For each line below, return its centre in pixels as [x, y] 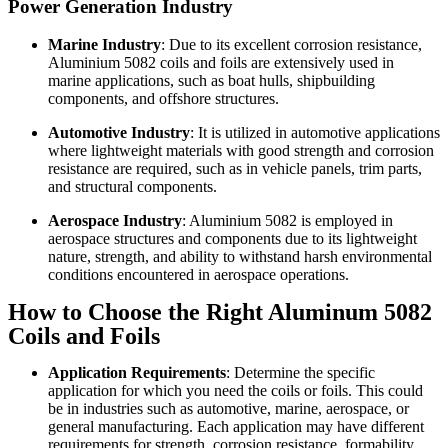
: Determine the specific [300, 373]
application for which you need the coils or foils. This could [235, 391]
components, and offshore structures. [163, 99]
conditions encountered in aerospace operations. [198, 275]
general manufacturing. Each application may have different [236, 427]
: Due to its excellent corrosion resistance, [291, 45]
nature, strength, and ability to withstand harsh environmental [240, 257]
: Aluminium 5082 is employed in [287, 221]
